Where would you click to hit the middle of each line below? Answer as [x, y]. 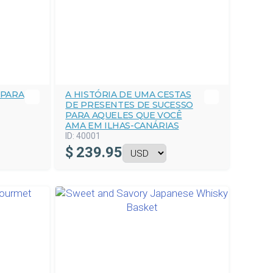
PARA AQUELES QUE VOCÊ [124, 115]
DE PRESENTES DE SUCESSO [129, 105]
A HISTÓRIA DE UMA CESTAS [128, 94]
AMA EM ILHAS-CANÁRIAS [122, 126]
